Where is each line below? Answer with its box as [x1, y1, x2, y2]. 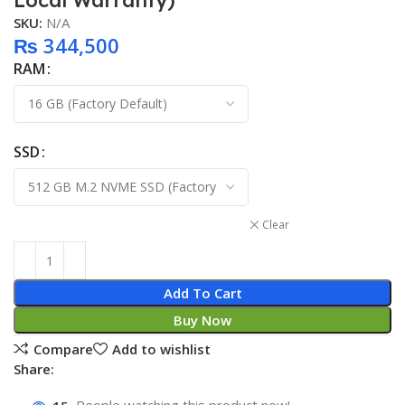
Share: [14, 360, 55, 379]
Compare [33, 339, 93, 358]
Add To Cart [163, 284, 242, 303]
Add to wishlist [111, 339, 211, 358]
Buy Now [174, 311, 231, 330]
